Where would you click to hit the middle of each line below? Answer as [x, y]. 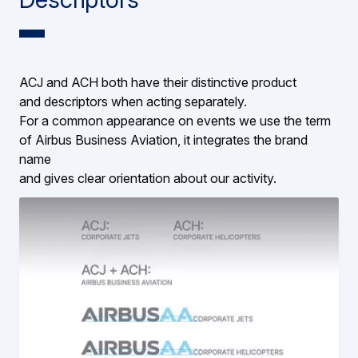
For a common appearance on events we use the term [177, 121]
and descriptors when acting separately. [136, 102]
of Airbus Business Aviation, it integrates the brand [163, 140]
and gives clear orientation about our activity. [148, 179]
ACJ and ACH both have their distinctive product [159, 83]
